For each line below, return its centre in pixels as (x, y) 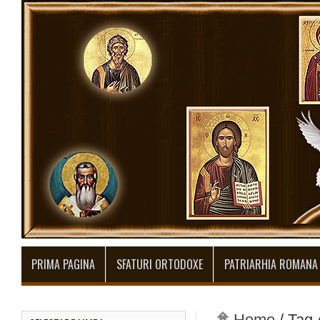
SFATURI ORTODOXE (160, 264)
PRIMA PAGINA (63, 264)
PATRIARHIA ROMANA (271, 264)
